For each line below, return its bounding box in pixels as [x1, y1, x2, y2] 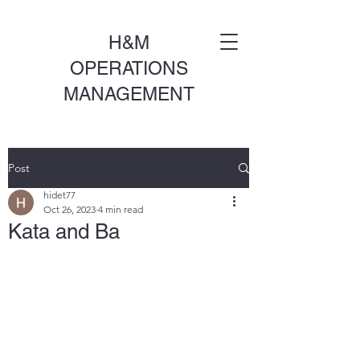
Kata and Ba [8, 219, 120, 243]
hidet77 [43, 189, 76, 201]
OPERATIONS [69, 58, 188, 79]
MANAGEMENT [63, 84, 194, 104]
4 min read [98, 203, 143, 215]
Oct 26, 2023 [43, 203, 96, 215]
